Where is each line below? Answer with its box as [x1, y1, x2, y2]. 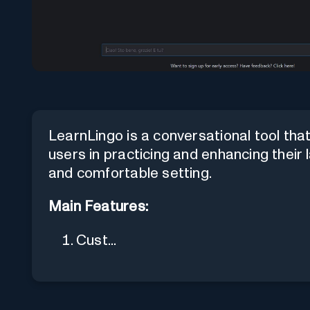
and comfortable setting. [48, 165, 212, 181]
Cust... [76, 232, 117, 248]
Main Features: [48, 199, 148, 214]
